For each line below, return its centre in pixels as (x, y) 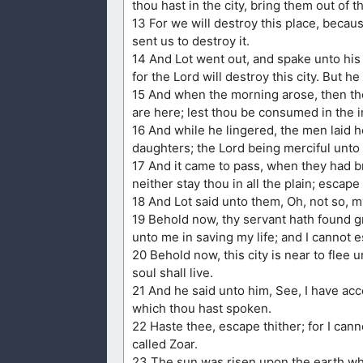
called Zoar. (165, 344)
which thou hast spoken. (202, 309)
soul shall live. (173, 273)
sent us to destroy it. (191, 41)
